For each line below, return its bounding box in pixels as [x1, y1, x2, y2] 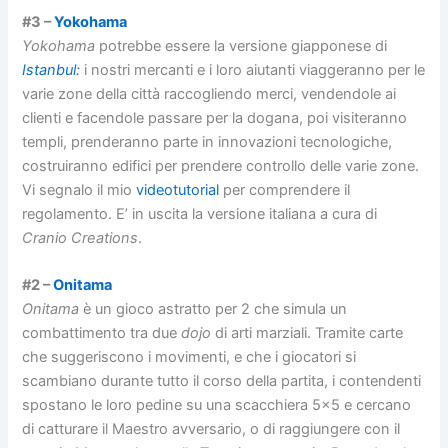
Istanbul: [22, 60, 81, 79]
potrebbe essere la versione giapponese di [95, 36, 388, 55]
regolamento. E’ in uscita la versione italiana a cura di [22, 204, 378, 223]
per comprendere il [223, 180, 351, 199]
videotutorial [136, 180, 224, 199]
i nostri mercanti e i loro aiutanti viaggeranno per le [80, 60, 426, 79]
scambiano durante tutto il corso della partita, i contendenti [22, 372, 422, 391]
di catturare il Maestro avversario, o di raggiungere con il [22, 420, 401, 439]
